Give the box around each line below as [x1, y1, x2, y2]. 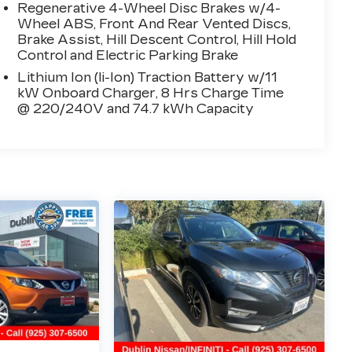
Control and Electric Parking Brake [17, 47, 239, 63]
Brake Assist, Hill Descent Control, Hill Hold [17, 31, 297, 47]
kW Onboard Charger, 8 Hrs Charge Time [17, 85, 284, 101]
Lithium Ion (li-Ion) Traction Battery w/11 [17, 69, 278, 85]
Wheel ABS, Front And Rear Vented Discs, [17, 16, 291, 31]
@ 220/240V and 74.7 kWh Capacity [17, 101, 255, 116]
